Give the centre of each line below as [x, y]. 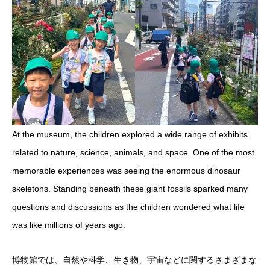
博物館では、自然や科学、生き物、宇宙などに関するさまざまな [134, 259]
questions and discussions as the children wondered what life [128, 206]
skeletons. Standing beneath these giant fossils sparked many [130, 188]
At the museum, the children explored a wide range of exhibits [130, 134]
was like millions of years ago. [69, 224]
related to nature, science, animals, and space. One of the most [133, 152]
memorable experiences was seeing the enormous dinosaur [126, 170]
